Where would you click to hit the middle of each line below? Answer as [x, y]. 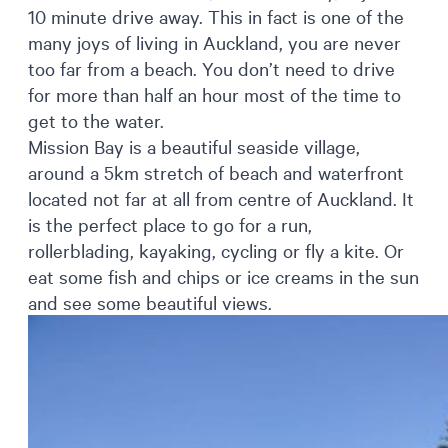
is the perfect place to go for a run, [170, 223]
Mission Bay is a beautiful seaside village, [194, 145]
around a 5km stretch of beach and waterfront [216, 171]
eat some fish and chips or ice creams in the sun [223, 275]
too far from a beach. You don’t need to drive [211, 67]
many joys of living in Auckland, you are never [214, 41]
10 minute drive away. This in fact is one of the [216, 15]
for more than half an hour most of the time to [214, 93]
